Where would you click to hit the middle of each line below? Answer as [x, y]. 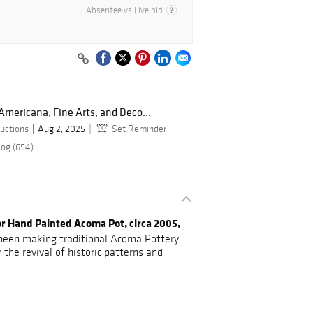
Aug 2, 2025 [61, 129]
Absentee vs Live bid [124, 10]
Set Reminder [139, 129]
